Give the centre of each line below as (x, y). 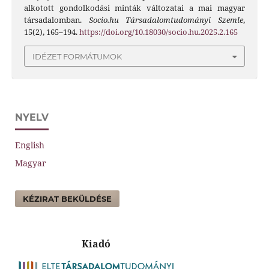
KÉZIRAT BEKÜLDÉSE (67, 198)
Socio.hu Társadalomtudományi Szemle (166, 20)
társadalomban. (56, 20)
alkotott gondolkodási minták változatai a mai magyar (134, 8)
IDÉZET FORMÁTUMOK (77, 56)
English (29, 145)
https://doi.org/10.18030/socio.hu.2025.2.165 (158, 32)
